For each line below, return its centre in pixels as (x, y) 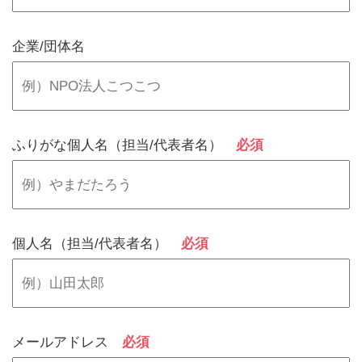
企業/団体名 (48, 46)
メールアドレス (67, 342)
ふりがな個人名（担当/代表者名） (124, 145)
